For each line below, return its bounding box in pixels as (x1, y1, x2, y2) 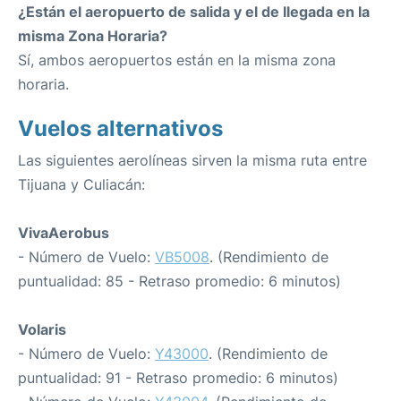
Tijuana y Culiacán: (18, 175, 145, 194)
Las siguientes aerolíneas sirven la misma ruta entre (18, 151, 367, 170)
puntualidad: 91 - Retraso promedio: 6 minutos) (18, 369, 338, 388)
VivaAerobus (18, 224, 109, 243)
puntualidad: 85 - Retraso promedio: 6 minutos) (18, 272, 341, 291)
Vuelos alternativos (18, 115, 223, 142)
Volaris (18, 320, 66, 339)
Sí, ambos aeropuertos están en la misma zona (18, 51, 336, 70)
